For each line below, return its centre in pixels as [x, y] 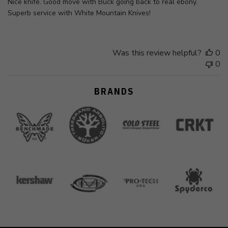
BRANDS [114, 92]
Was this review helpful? [157, 53]
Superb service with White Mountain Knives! [79, 13]
